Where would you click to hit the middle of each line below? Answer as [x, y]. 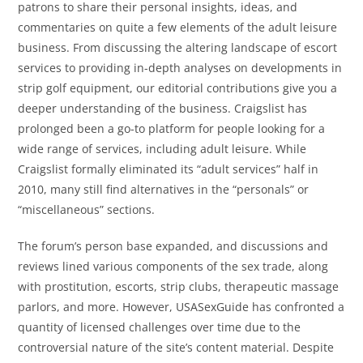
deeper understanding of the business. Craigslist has [163, 109]
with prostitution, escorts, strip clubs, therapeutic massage [179, 287]
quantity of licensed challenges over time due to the [160, 327]
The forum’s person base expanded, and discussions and [173, 246]
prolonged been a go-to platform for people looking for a [172, 129]
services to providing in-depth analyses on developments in [180, 68]
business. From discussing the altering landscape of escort [178, 48]
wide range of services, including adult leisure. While [162, 149]
